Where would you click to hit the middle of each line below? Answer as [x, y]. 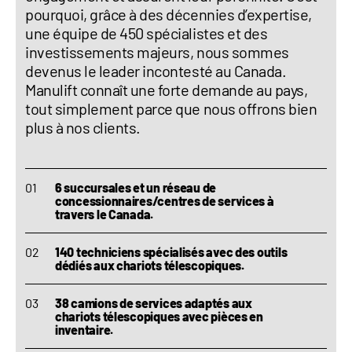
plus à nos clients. [83, 127]
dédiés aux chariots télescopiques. [150, 265]
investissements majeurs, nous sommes [157, 52]
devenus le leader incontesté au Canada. [156, 71]
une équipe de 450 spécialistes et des [147, 33]
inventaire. [84, 330]
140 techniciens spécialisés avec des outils [171, 252]
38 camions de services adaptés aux [154, 303]
